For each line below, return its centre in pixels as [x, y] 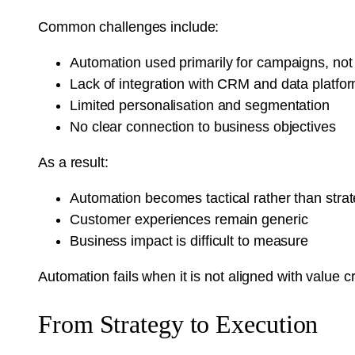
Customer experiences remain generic [189, 220]
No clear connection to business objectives [203, 127]
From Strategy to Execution [178, 324]
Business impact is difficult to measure [189, 241]
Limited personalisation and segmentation [200, 106]
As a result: [73, 163]
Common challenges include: [129, 27]
